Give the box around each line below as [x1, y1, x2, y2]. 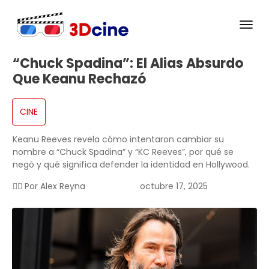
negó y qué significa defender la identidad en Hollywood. [13, 159, 250, 171]
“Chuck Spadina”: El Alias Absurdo [13, 54, 243, 73]
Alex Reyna [40, 180, 85, 193]
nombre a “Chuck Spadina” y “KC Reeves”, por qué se [13, 146, 234, 159]
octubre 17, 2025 [139, 180, 208, 193]
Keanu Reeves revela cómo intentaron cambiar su [13, 133, 224, 146]
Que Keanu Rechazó [13, 70, 146, 89]
